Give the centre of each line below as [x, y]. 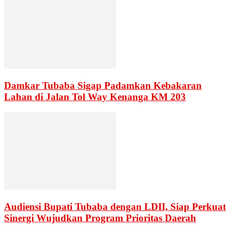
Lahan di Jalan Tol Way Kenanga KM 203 [95, 97]
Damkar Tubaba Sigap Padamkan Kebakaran [103, 86]
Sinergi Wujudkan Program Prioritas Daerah [100, 218]
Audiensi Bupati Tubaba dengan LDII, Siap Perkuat [115, 206]
